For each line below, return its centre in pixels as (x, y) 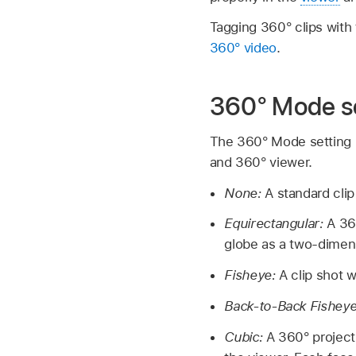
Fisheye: (252, 275)
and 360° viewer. (261, 162)
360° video (243, 48)
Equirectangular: (276, 224)
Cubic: (245, 337)
